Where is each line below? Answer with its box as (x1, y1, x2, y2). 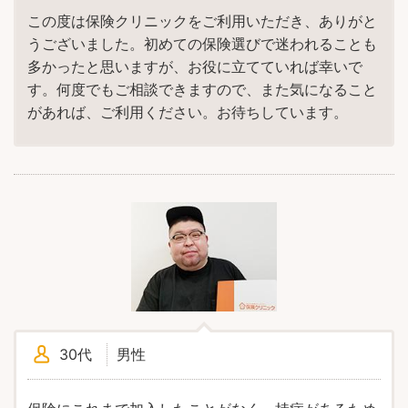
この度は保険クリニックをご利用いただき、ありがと (27, 11, 377, 30)
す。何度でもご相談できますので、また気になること (27, 79, 377, 98)
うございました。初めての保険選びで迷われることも (27, 34, 377, 53)
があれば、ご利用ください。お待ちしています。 (27, 102, 348, 121)
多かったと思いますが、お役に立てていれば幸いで (27, 56, 362, 76)
